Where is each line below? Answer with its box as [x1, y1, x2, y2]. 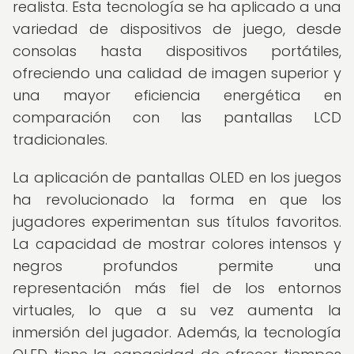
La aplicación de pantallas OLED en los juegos [13, 168, 341, 187]
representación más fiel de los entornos [13, 278, 341, 298]
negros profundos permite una [13, 256, 341, 276]
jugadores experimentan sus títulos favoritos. [13, 212, 341, 232]
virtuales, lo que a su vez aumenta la [13, 300, 341, 320]
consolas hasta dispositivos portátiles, [13, 41, 341, 61]
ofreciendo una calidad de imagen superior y [13, 63, 341, 83]
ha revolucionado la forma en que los [13, 190, 341, 209]
